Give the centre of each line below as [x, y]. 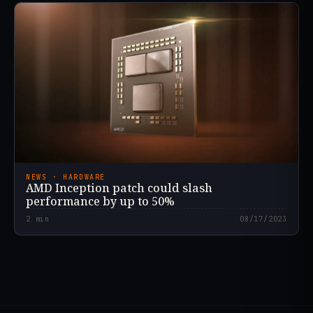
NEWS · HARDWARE [66, 177]
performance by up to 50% [100, 201]
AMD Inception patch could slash [119, 188]
